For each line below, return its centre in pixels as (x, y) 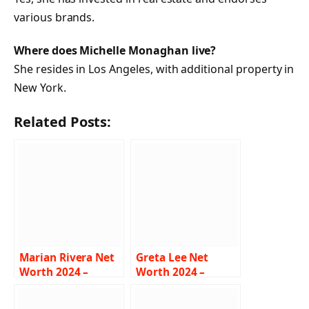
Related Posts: (63, 121)
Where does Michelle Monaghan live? (115, 50)
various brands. (54, 18)
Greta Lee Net (172, 257)
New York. (40, 87)
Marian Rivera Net (67, 257)
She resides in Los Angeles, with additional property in (154, 69)
